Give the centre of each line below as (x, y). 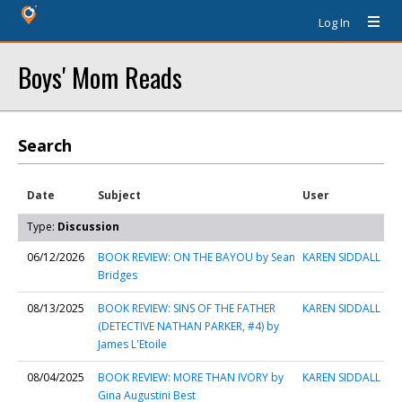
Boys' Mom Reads (100, 77)
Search (45, 145)
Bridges (118, 275)
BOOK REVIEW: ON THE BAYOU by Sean (197, 257)
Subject (119, 195)
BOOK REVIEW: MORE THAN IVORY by (191, 377)
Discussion (88, 227)
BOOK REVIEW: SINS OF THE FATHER (187, 308)
